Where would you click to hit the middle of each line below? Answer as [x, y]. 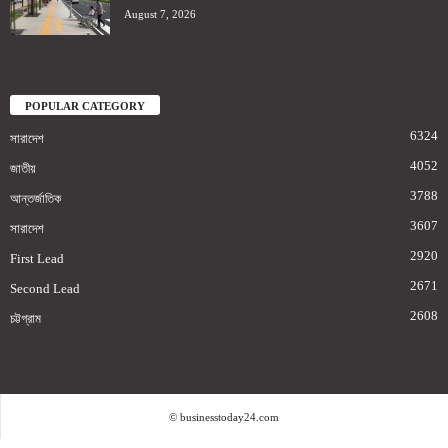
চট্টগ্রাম [25, 319]
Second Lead [45, 289]
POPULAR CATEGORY [85, 106]
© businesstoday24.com [224, 417]
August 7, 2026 [160, 13]
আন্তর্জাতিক [35, 199]
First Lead [37, 259]
